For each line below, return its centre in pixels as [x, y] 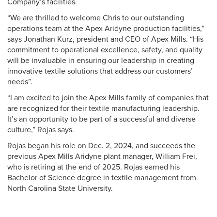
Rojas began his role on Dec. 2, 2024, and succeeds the [101, 146]
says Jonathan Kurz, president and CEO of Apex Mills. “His [105, 39]
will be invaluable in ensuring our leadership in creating [101, 61]
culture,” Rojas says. [41, 130]
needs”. [20, 82]
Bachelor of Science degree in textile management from [102, 178]
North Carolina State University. [60, 189]
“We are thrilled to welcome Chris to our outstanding [96, 18]
